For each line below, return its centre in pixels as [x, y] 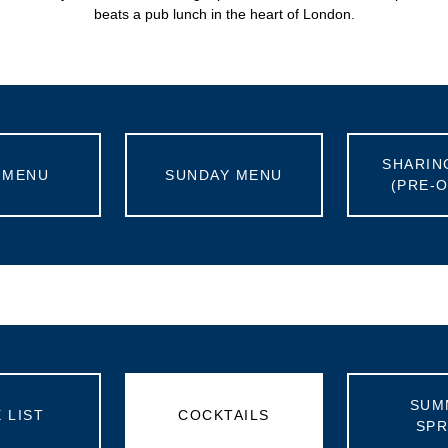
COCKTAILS [224, 415]
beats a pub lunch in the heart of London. [224, 14]
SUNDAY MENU [224, 174]
